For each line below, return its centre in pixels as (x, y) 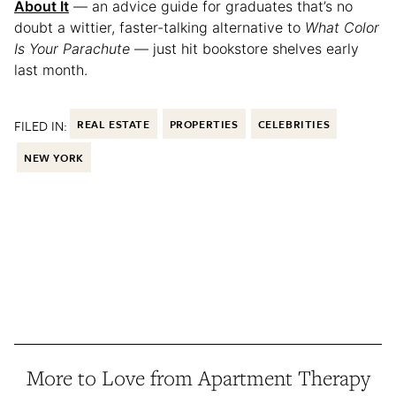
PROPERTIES (204, 124)
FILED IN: (41, 126)
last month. (51, 70)
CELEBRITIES (294, 124)
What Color (342, 28)
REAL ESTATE (114, 124)
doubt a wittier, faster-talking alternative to (160, 28)
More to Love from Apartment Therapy (198, 378)
